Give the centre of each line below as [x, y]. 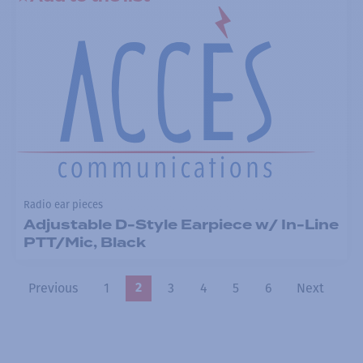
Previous [53, 288]
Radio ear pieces [63, 205]
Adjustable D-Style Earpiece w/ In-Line [181, 224]
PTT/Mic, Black [84, 242]
